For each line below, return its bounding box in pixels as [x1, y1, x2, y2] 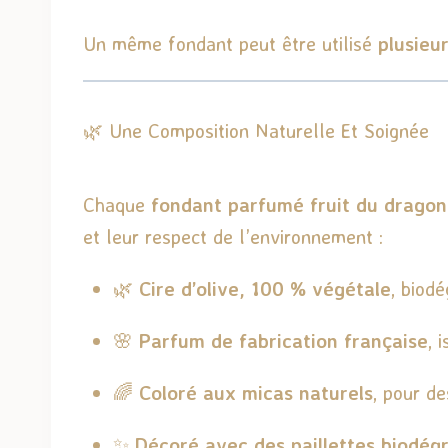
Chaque [83, 191, 151, 217]
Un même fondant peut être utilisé [83, 30, 378, 56]
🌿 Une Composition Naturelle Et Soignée [83, 117, 429, 143]
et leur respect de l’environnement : [83, 223, 383, 249]
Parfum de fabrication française [139, 327, 428, 353]
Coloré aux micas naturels [139, 379, 373, 405]
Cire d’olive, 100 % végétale [139, 275, 391, 301]
